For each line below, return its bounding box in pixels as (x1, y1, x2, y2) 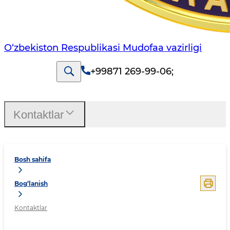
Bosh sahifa (14, 156, 51, 164)
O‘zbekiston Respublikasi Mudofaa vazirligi (4, 42, 202, 54)
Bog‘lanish (14, 180, 48, 188)
